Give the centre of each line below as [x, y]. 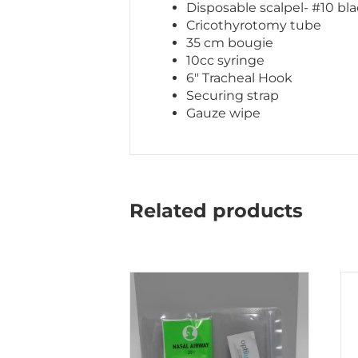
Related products [216, 211]
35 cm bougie [230, 43]
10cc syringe [225, 61]
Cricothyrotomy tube [254, 26]
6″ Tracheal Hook [239, 78]
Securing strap [233, 96]
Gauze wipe [223, 113]
